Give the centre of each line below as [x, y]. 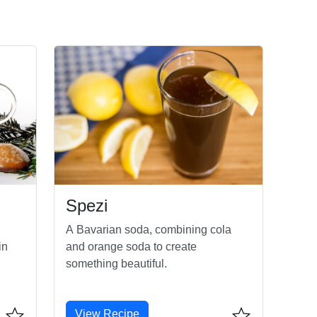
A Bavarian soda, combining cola [148, 229]
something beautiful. [116, 263]
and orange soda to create [131, 246]
